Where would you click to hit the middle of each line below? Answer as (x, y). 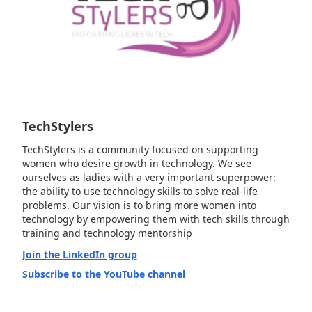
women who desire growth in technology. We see (136, 164)
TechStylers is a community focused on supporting (140, 150)
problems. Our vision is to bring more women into (139, 205)
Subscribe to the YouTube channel (103, 274)
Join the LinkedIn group (79, 254)
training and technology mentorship (107, 233)
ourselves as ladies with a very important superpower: (149, 178)
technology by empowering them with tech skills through (156, 219)
